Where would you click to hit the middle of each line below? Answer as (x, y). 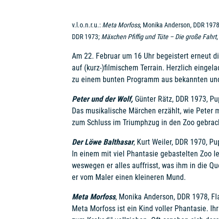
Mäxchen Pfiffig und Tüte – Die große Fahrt (159, 37)
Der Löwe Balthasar (102, 142)
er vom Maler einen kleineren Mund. (129, 177)
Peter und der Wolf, (102, 99)
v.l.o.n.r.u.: (87, 25)
